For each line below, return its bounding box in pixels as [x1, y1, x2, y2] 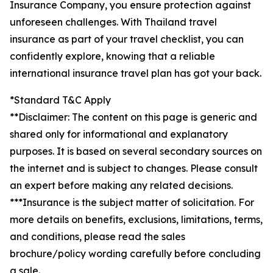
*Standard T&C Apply [10, 93, 111, 106]
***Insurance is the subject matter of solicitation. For [10, 196, 254, 208]
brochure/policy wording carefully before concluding [10, 247, 261, 260]
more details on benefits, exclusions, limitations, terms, [10, 213, 263, 225]
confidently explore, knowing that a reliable [10, 49, 215, 62]
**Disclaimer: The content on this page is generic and [10, 110, 257, 123]
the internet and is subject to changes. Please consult [10, 161, 258, 174]
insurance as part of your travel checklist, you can [10, 32, 244, 45]
